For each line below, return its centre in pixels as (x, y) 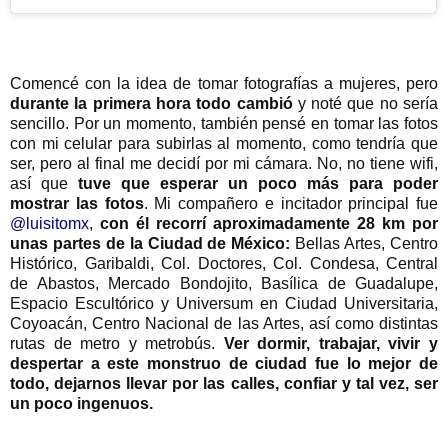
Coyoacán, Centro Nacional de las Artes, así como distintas (224, 324)
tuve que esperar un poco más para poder (258, 184)
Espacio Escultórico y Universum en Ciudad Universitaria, (224, 304)
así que (44, 184)
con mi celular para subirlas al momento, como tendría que (224, 144)
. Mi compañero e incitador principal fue (290, 204)
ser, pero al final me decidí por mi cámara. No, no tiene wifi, (224, 164)
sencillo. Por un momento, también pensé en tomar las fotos (224, 124)
